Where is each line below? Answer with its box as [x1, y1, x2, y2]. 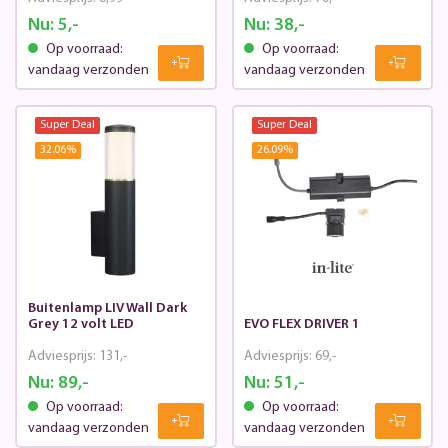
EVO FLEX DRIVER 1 [244, 316, 360, 332]
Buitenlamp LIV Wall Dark [27, 300, 187, 316]
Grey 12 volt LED [27, 316, 134, 332]
